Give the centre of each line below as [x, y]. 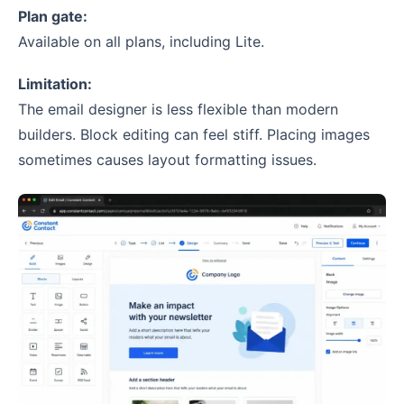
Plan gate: [53, 17]
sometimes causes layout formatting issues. [167, 160]
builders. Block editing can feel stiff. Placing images [194, 135]
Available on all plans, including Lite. [141, 42]
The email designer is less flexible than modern [178, 110]
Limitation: [55, 84]
